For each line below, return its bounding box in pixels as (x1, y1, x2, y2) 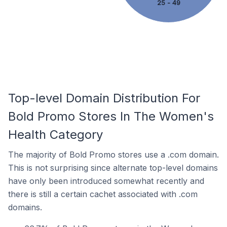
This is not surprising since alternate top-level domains (8, 163, 218, 173)
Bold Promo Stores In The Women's (8, 109, 214, 124)
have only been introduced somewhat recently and (8, 176, 204, 186)
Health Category (8, 127, 103, 142)
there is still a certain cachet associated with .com (8, 189, 198, 199)
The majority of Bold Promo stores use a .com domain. (8, 149, 219, 160)
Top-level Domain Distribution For (8, 91, 200, 105)
